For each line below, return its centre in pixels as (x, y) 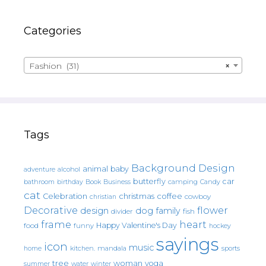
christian (103, 197)
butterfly (149, 181)
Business (117, 182)
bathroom (39, 181)
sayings (188, 244)
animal (95, 169)
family (168, 210)
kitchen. (83, 248)
